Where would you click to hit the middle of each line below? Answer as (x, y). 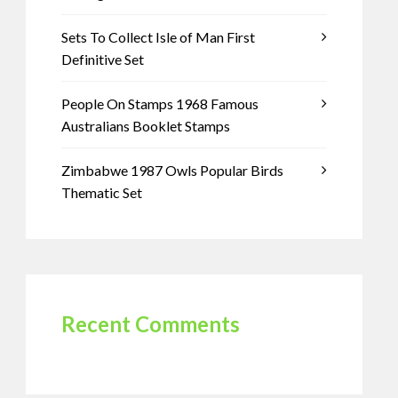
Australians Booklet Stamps (145, 126)
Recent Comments (150, 324)
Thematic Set (101, 192)
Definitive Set (102, 59)
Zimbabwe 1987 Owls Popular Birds (172, 170)
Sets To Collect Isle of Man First (158, 37)
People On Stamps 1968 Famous (159, 103)
